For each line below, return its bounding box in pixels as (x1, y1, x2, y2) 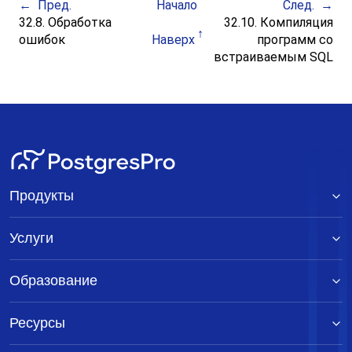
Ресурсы (9, 315, 65, 332)
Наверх (152, 32, 195, 48)
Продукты (9, 188, 74, 204)
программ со (256, 32, 333, 48)
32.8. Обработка (19, 15, 112, 31)
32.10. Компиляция (220, 15, 333, 31)
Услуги (9, 230, 53, 247)
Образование (9, 273, 97, 289)
